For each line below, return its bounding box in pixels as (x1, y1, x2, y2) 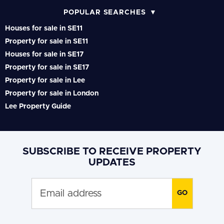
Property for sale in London (5, 89, 98, 97)
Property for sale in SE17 (5, 63, 89, 71)
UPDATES (88, 157, 135, 167)
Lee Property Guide (5, 102, 71, 110)
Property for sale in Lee (5, 76, 85, 84)
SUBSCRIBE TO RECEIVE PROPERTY (22, 146, 201, 156)
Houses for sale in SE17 (5, 50, 83, 58)
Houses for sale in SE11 (5, 24, 82, 32)
